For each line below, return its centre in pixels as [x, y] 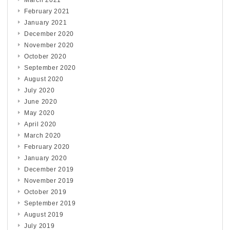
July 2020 [40, 91]
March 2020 [43, 136]
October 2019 [45, 192]
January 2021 [46, 23]
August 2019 [44, 215]
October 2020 [45, 57]
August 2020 [44, 79]
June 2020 [41, 102]
